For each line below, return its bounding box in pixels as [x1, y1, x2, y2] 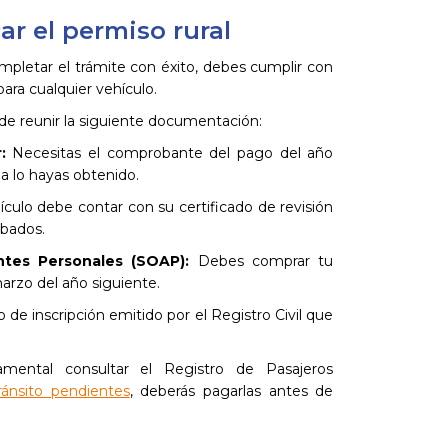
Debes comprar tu [189, 252, 334, 270]
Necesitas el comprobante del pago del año [5, 144, 334, 162]
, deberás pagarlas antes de [129, 382, 334, 400]
